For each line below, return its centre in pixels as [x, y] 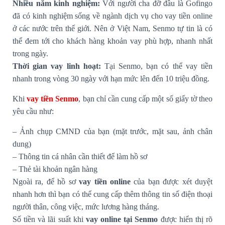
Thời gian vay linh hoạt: [57, 66]
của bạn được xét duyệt [172, 181]
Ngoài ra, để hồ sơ [46, 181]
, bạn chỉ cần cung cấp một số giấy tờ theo [146, 98]
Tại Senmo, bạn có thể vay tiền [157, 66]
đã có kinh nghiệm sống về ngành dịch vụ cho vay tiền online [113, 16]
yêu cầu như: [33, 111]
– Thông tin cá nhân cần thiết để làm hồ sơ [80, 156]
